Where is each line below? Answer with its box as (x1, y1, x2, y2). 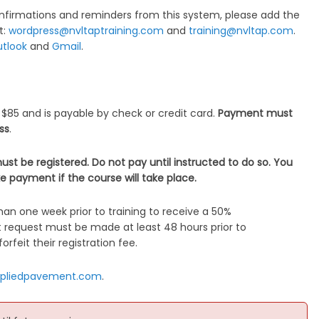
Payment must (218, 106, 293, 121)
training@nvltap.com (189, 23, 294, 38)
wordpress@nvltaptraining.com (9, 23, 164, 38)
